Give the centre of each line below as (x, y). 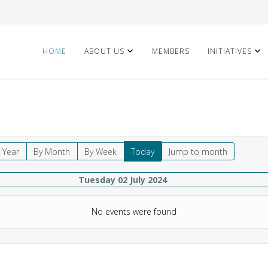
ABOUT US (104, 51)
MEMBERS (171, 51)
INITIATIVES (230, 51)
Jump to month (198, 152)
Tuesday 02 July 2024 (123, 180)
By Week (100, 152)
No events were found (134, 211)
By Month (52, 152)
